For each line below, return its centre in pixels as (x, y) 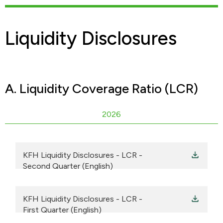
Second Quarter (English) (68, 166)
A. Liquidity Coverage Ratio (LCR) (102, 89)
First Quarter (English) (62, 210)
